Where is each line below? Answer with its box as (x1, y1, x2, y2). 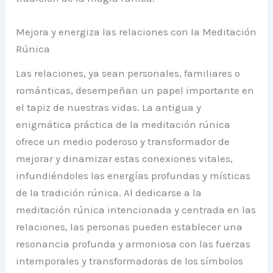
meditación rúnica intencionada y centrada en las (16, 204, 257, 216)
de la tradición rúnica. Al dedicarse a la (16, 186, 202, 199)
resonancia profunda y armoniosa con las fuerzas (16, 238, 251, 250)
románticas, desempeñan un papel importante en (16, 84, 255, 97)
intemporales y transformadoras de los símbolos (16, 255, 244, 268)
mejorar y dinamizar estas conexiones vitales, (16, 152, 233, 165)
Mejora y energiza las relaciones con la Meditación (16, 26, 257, 38)
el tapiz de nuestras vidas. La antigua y (16, 101, 202, 114)
